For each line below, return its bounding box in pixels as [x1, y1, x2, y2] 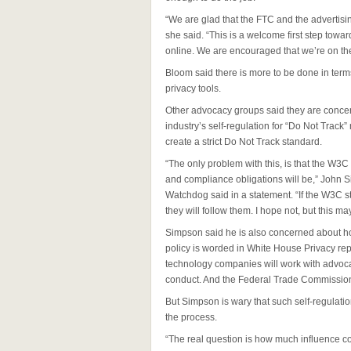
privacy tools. [165, 83, 221, 94]
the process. [165, 312, 217, 323]
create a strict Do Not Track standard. [165, 136, 322, 147]
